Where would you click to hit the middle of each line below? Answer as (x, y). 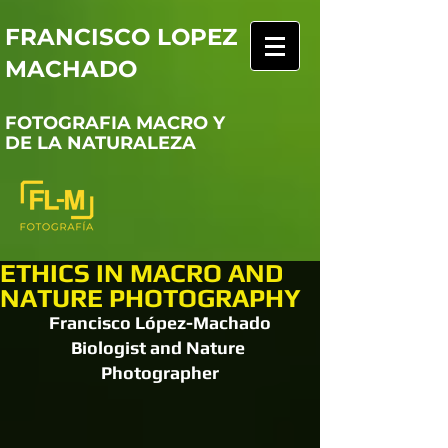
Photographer (160, 372)
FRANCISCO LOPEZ (121, 37)
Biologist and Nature (160, 347)
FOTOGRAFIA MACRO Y (115, 123)
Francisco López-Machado (160, 322)
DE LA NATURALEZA (100, 143)
